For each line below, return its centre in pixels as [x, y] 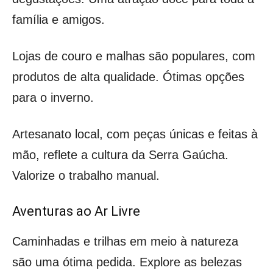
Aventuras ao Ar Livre [76, 211]
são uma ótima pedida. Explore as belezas [127, 262]
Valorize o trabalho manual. [86, 175]
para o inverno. [53, 97]
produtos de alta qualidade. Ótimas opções [128, 76]
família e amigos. [58, 19]
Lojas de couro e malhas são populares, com [134, 56]
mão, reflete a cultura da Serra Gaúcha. [120, 154]
